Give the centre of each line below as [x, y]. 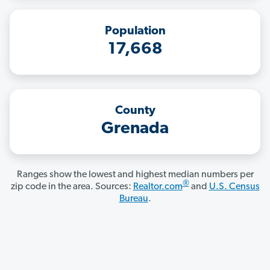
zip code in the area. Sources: [72, 187]
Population [135, 32]
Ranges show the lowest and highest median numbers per [135, 175]
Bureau [133, 199]
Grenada [135, 129]
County [135, 111]
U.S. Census [234, 187]
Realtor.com [158, 187]
